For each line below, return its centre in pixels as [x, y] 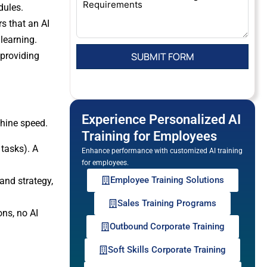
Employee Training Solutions [167, 180]
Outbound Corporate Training [167, 226]
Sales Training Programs [167, 203]
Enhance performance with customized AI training [162, 151]
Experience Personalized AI [161, 119]
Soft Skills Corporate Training [167, 250]
